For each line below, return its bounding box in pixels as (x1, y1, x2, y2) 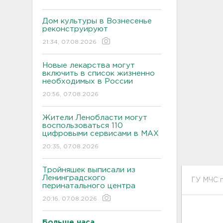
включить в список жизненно (42, 70, 155, 77)
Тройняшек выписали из (42, 166, 135, 173)
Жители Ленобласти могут (42, 114, 147, 121)
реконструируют (42, 25, 108, 32)
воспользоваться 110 (42, 122, 123, 129)
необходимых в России (42, 78, 133, 85)
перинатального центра (42, 182, 135, 189)
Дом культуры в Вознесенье (42, 17, 152, 24)
